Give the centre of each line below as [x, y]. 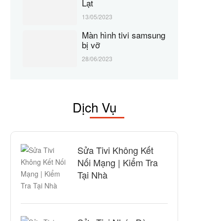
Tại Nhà [92, 175]
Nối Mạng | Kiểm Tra [118, 162]
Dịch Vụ [94, 107]
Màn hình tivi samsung [124, 35]
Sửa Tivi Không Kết [115, 150]
